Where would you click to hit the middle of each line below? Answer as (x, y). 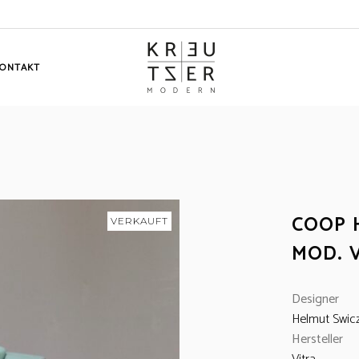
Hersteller (317, 339)
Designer (315, 299)
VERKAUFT (139, 221)
